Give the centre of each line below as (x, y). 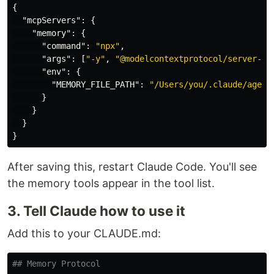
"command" (64, 46)
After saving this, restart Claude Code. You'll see (132, 167)
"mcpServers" (51, 20)
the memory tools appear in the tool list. (111, 183)
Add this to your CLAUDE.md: (84, 233)
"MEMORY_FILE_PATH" (95, 84)
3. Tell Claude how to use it (96, 211)
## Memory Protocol (56, 264)
